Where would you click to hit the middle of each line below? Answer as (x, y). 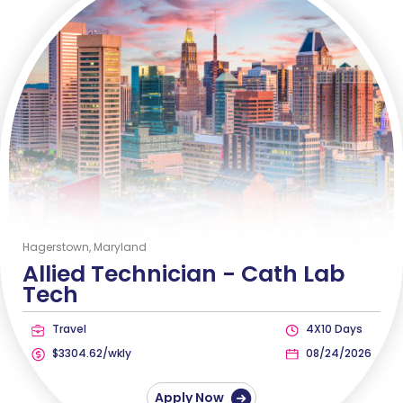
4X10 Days (333, 329)
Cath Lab (293, 274)
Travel (68, 329)
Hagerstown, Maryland (85, 247)
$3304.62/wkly (90, 354)
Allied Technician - (132, 274)
